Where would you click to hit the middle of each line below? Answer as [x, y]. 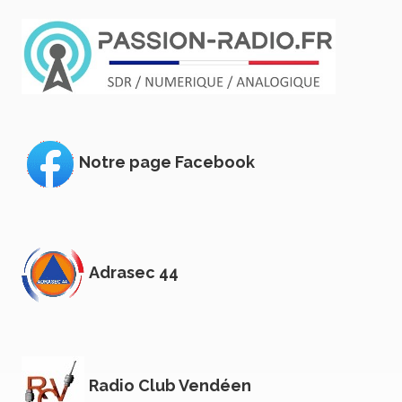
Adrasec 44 [134, 273]
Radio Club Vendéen [170, 386]
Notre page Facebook [167, 162]
